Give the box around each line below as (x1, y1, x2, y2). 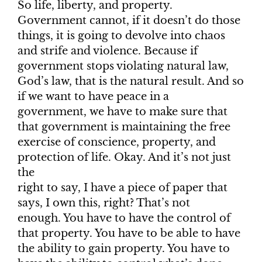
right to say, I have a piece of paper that (18, 181, 227, 195)
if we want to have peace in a (18, 90, 169, 104)
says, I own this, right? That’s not (18, 196, 190, 210)
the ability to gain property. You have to (18, 242, 230, 256)
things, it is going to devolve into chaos (18, 29, 225, 43)
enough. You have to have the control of (18, 212, 230, 225)
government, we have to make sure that (18, 105, 227, 119)
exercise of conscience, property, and (18, 136, 216, 149)
